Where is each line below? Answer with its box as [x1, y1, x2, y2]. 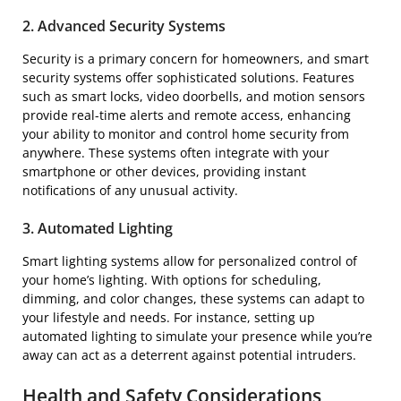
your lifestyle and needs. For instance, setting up [22, 308, 315, 326]
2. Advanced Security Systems [22, 15, 226, 36]
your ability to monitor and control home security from [22, 124, 349, 142]
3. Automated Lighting [22, 218, 173, 238]
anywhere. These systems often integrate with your [22, 143, 329, 161]
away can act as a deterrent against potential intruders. [22, 346, 356, 363]
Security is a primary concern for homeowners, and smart [22, 49, 369, 67]
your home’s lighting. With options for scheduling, [22, 270, 321, 288]
